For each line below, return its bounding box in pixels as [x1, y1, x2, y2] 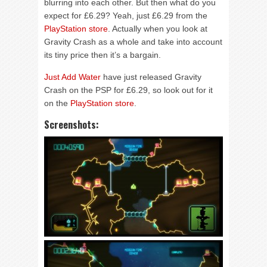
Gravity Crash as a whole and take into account [44, 37, 222, 46]
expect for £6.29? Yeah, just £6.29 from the [44, 11, 207, 20]
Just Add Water [44, 72, 101, 82]
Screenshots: [44, 117, 99, 132]
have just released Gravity [101, 72, 201, 82]
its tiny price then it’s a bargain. [44, 50, 161, 60]
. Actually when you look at [108, 24, 207, 33]
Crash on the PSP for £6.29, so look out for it [44, 85, 213, 95]
